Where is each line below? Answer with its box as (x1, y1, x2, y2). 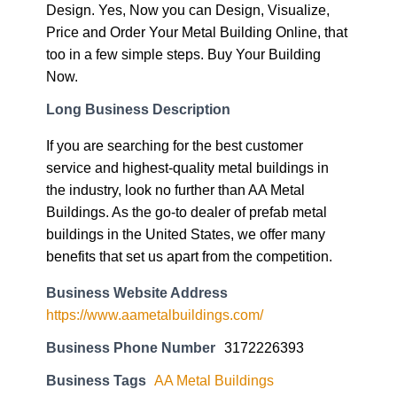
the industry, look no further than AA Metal (46, 182, 305, 198)
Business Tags (46, 372, 146, 389)
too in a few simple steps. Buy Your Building (46, 45, 321, 62)
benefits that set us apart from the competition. (46, 248, 332, 265)
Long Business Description (46, 100, 230, 117)
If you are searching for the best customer (46, 137, 303, 154)
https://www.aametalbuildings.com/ (46, 307, 263, 323)
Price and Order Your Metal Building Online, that (46, 23, 347, 40)
